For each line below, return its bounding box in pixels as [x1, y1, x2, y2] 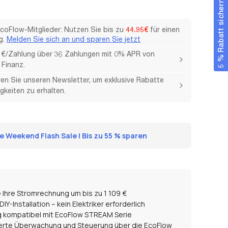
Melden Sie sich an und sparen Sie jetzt [7, 35, 141, 44]
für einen [148, 25, 180, 34]
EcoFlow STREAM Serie [55, 210, 132, 220]
